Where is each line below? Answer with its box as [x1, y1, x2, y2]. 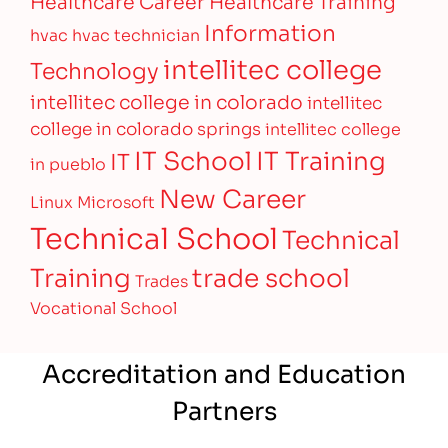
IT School [134, 140, 253, 177]
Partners [171, 389, 277, 427]
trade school [192, 257, 351, 294]
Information [204, 14, 337, 47]
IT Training [256, 139, 387, 177]
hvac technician [72, 21, 201, 45]
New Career [159, 177, 307, 215]
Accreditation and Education [42, 352, 406, 390]
